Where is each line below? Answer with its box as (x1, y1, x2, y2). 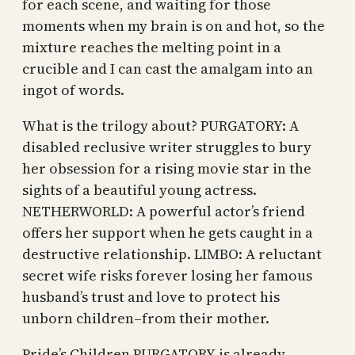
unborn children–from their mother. (22, 307, 269, 328)
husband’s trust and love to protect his (22, 286, 280, 307)
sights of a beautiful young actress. (22, 179, 257, 200)
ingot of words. (22, 79, 124, 100)
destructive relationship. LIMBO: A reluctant (22, 243, 322, 264)
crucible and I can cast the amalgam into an (22, 58, 313, 78)
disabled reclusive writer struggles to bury (22, 136, 311, 157)
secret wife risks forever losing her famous (22, 265, 312, 285)
